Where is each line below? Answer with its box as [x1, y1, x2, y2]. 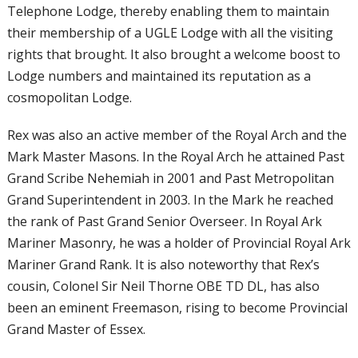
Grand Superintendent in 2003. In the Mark [6, 191, 267, 209]
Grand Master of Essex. [6, 320, 145, 338]
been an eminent [6, 299, 112, 316]
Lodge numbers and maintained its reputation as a [6, 67, 311, 85]
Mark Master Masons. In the [6, 148, 181, 165]
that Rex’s [261, 256, 320, 273]
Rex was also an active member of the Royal [6, 126, 271, 144]
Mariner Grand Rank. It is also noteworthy [6, 256, 261, 273]
